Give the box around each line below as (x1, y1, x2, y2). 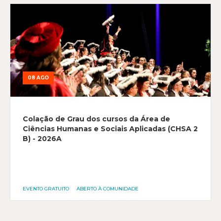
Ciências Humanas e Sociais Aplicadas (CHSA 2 (22, 124, 198, 133)
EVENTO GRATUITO (22, 185, 69, 192)
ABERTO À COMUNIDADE (76, 185, 139, 192)
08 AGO (27, 74, 49, 81)
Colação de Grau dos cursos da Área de (22, 114, 170, 123)
